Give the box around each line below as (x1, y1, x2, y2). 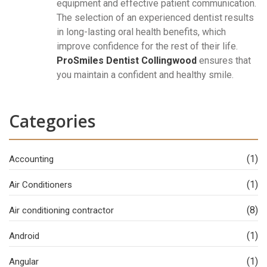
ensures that (197, 54, 251, 66)
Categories (9, 109, 95, 132)
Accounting (9, 153, 54, 164)
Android (9, 230, 39, 241)
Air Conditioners (9, 179, 72, 190)
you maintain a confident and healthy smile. (57, 69, 234, 80)
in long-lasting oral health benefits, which (57, 26, 226, 38)
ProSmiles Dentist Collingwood (57, 54, 197, 66)
